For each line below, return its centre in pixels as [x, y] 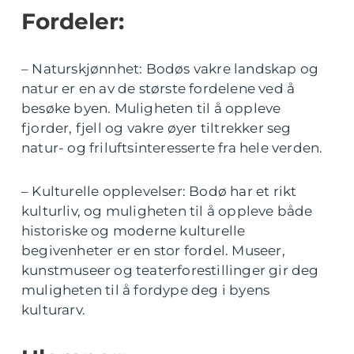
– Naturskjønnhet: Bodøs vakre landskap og [170, 69]
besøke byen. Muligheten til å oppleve [151, 109]
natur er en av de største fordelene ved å [158, 89]
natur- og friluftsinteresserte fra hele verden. [172, 148]
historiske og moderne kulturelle [134, 231]
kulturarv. [53, 310]
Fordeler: [73, 22]
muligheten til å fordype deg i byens [146, 290]
